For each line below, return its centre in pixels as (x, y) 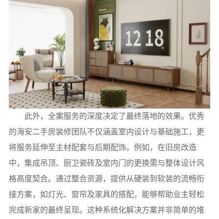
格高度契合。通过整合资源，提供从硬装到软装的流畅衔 (106, 178)
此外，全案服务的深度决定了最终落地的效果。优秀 (114, 116)
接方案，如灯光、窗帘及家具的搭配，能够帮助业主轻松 (106, 194)
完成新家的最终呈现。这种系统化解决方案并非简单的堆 (106, 210)
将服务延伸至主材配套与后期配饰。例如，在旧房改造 (102, 147)
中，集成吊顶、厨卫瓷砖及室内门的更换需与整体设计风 (106, 163)
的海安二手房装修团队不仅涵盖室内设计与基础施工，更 (106, 131)
